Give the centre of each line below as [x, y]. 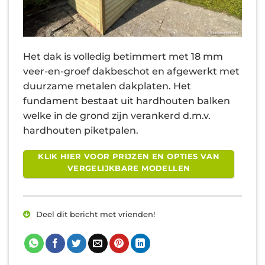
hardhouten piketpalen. [81, 131]
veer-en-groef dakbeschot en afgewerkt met [131, 72]
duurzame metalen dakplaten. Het [107, 86]
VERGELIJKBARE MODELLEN [129, 168]
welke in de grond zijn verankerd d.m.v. [117, 116]
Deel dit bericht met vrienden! [94, 214]
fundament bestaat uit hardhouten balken [127, 101]
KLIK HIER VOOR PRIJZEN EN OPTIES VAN [129, 156]
